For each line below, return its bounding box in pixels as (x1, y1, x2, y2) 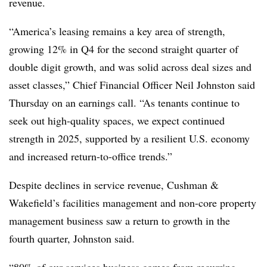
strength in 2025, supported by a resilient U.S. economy (9, 131, 250, 145)
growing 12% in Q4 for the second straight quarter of (9, 41, 238, 56)
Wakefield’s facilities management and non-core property (9, 195, 256, 210)
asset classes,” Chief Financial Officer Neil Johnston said (9, 77, 255, 92)
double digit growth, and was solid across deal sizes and (9, 59, 252, 74)
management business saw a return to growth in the (9, 213, 230, 228)
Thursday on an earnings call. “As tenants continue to (9, 95, 240, 110)
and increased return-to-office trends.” (9, 148, 176, 163)
